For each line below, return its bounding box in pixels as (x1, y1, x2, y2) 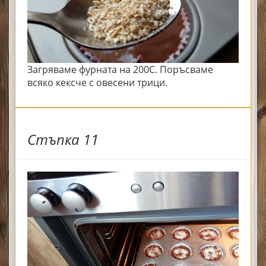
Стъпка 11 (27, 129, 99, 150)
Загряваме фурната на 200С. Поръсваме (27, 63, 213, 77)
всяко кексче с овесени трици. (27, 76, 167, 90)
